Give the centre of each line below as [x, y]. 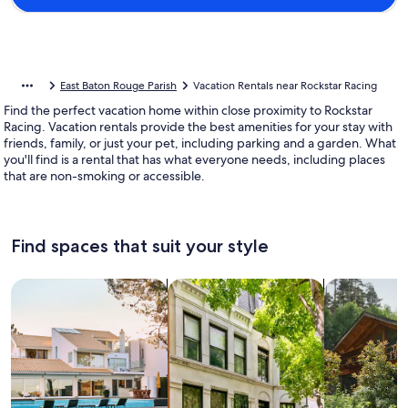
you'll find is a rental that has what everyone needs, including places [194, 159]
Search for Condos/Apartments [270, 287]
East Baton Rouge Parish [118, 86]
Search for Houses [71, 287]
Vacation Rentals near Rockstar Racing [285, 86]
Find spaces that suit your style [140, 246]
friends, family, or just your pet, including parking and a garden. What [200, 143]
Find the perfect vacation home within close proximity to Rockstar [188, 110]
